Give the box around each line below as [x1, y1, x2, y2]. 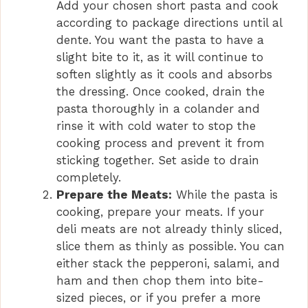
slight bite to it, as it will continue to [56, 50, 263, 65]
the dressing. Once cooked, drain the [56, 85, 265, 99]
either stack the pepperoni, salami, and [56, 256, 280, 271]
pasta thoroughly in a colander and [56, 102, 260, 116]
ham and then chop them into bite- [56, 274, 264, 288]
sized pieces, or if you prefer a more [56, 291, 261, 305]
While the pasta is [172, 188, 278, 202]
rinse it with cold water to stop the [56, 119, 256, 133]
